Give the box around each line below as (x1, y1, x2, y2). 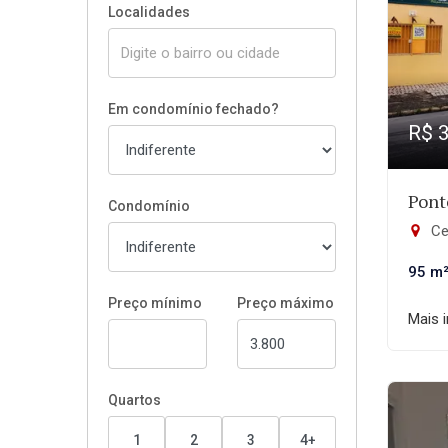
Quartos (108, 392, 161, 408)
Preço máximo (237, 295, 334, 311)
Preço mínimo (108, 295, 202, 311)
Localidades (108, 4, 190, 20)
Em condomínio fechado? (108, 101, 279, 117)
